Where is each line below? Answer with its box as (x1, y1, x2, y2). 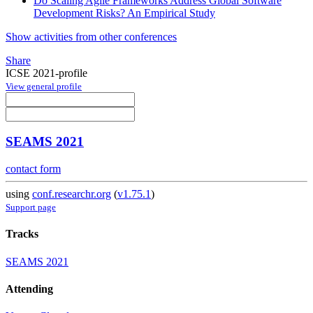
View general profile (6, 80, 82, 92)
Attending (6, 282, 53, 295)
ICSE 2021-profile (6, 66, 87, 79)
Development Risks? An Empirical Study (34, 6, 215, 19)
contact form (6, 163, 61, 175)
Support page (6, 202, 56, 213)
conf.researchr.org (32, 188, 111, 201)
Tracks (6, 228, 38, 240)
